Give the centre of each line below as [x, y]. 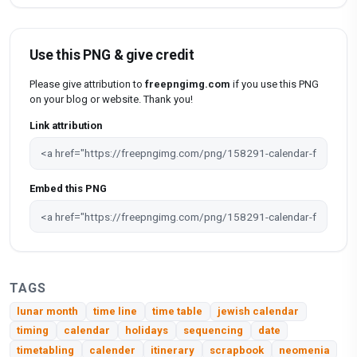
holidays [147, 331]
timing [33, 331]
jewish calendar [259, 312]
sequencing [214, 331]
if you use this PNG [275, 84]
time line [116, 312]
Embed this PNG [68, 189]
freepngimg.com [188, 84]
